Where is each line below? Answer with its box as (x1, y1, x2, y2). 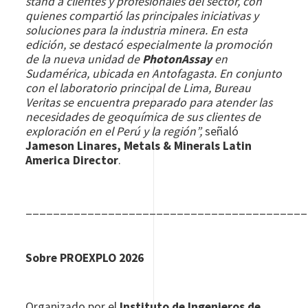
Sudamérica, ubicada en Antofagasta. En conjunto (25, 65, 283, 81)
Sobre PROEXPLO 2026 (25, 250, 144, 265)
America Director (25, 152, 119, 168)
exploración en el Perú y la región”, (25, 123, 206, 139)
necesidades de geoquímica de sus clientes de (25, 109, 261, 124)
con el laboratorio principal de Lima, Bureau (25, 80, 252, 96)
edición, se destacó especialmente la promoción (25, 36, 273, 52)
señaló (205, 123, 239, 139)
